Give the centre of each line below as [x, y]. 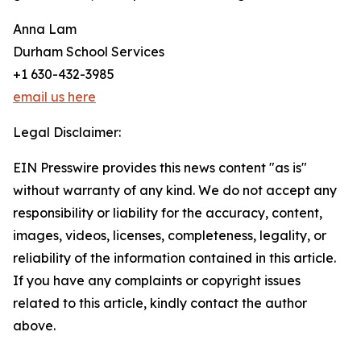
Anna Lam [45, 29]
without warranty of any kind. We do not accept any [175, 190]
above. [34, 326]
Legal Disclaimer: [67, 132]
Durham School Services [89, 52]
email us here [54, 97]
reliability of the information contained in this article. [174, 258]
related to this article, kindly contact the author [160, 303]
